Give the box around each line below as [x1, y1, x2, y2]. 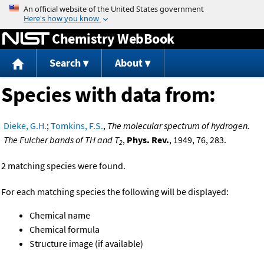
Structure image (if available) [29, 237, 143, 250]
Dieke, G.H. [4, 120, 47, 132]
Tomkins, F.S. [51, 120, 103, 132]
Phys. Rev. [127, 134, 169, 146]
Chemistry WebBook [52, 29, 174, 48]
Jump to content [99, 2, 165, 14]
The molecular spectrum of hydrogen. [107, 120, 250, 132]
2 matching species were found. [1, 160, 126, 172]
